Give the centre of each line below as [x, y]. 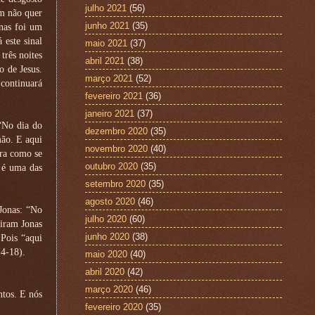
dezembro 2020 [116, 131]
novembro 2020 [116, 148]
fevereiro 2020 [114, 307]
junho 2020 [107, 236]
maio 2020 [106, 254]
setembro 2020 [115, 184]
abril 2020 [105, 271]
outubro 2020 [111, 166]
